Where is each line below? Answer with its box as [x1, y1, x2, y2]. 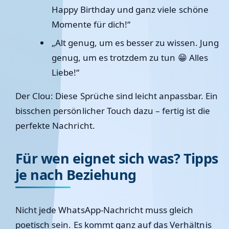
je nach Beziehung [15, 165, 136, 184]
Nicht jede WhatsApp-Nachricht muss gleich [15, 204, 194, 216]
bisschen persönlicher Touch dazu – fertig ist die [15, 105, 210, 117]
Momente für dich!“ [51, 18, 131, 30]
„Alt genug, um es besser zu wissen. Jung [51, 37, 219, 49]
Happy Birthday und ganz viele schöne [51, 4, 209, 15]
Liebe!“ [51, 66, 79, 78]
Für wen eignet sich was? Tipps [15, 149, 218, 168]
